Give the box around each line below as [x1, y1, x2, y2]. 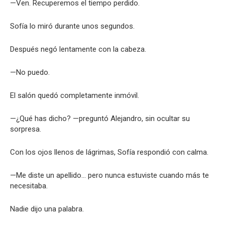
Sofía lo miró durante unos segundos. [10, 22, 135, 31]
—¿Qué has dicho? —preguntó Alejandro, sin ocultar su [10, 114, 190, 123]
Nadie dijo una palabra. [10, 204, 84, 213]
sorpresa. [10, 125, 41, 134]
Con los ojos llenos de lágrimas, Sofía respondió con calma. [10, 148, 208, 157]
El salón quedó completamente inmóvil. [10, 91, 139, 100]
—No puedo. [10, 68, 50, 77]
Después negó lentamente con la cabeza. [10, 45, 146, 54]
